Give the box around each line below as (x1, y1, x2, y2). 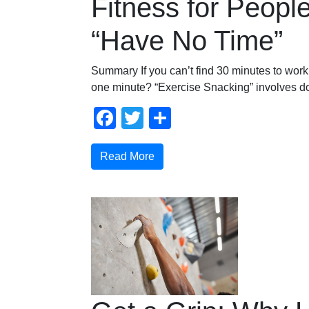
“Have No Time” (91, 25, 283, 56)
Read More (100, 150, 154, 162)
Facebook (116, 105, 214, 130)
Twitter (143, 105, 209, 130)
